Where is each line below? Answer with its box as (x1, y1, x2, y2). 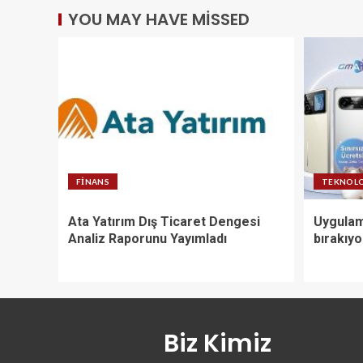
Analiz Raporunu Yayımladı (68, 230, 227, 246)
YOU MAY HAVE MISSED (68, 7, 250, 31)
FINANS (76, 176, 110, 186)
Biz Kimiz (163, 326, 271, 361)
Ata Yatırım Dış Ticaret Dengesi (68, 213, 260, 229)
